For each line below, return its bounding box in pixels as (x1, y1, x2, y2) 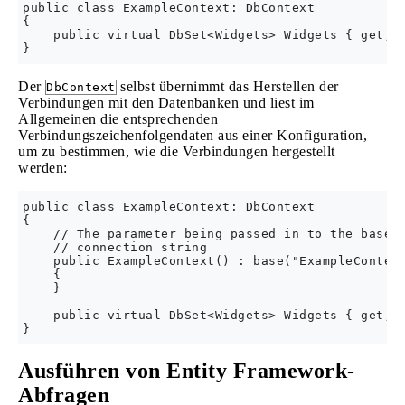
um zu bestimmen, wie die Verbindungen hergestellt (18, 144, 335, 159)
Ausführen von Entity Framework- (18, 359, 355, 382)
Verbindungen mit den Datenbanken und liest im (18, 95, 315, 110)
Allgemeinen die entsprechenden (18, 111, 218, 127)
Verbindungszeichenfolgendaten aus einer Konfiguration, (18, 127, 367, 143)
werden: (18, 160, 68, 175)
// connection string (23, 240, 207, 254)
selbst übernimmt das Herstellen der (116, 79, 339, 94)
